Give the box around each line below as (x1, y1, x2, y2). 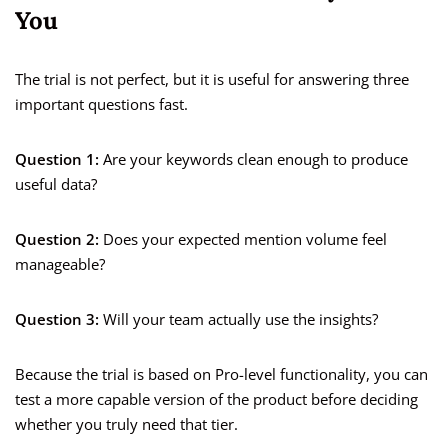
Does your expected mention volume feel (99, 229, 387, 250)
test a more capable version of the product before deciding (15, 389, 418, 410)
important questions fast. (15, 94, 188, 115)
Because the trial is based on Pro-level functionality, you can (15, 364, 428, 385)
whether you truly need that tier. (15, 414, 238, 435)
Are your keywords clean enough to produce (99, 149, 408, 170)
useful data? (15, 174, 97, 195)
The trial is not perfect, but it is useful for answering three (15, 69, 409, 90)
